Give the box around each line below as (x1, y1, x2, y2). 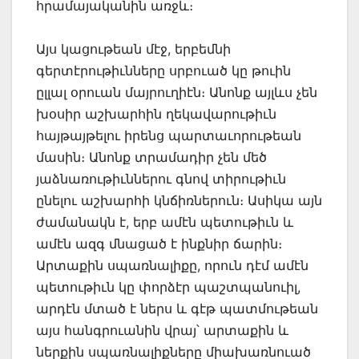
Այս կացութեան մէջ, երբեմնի (36, 41, 231, 58)
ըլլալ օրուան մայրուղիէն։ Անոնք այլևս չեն (36, 84, 317, 101)
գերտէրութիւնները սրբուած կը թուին (36, 63, 291, 79)
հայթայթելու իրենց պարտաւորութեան (36, 127, 301, 144)
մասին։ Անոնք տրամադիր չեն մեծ (36, 149, 267, 166)
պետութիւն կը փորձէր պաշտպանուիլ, (36, 279, 301, 296)
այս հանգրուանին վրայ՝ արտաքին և (36, 322, 288, 339)
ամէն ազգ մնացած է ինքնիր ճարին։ (36, 236, 282, 252)
